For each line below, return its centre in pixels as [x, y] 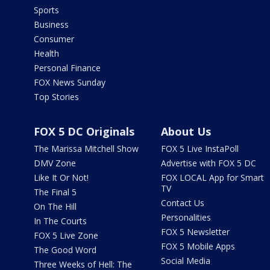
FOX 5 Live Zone [66, 235]
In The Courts [60, 221]
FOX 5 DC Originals [84, 131]
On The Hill [55, 206]
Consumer [54, 39]
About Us [186, 131]
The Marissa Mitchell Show [86, 149]
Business [51, 24]
